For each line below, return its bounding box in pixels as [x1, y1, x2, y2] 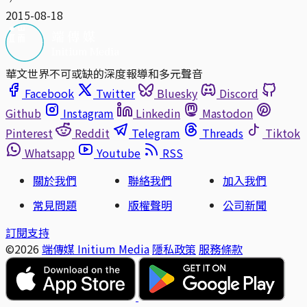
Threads [202, 124, 243, 141]
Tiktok [265, 124, 300, 141]
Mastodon [202, 104, 253, 121]
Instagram [63, 104, 114, 121]
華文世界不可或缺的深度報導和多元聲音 [5, 64, 203, 82]
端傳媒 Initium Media [42, 240, 149, 257]
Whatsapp [25, 144, 75, 161]
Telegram [132, 124, 180, 141]
